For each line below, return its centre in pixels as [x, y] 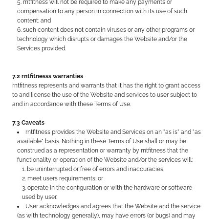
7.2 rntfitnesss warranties [48, 76]
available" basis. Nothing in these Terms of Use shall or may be [102, 141]
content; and [34, 21]
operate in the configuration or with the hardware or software [110, 188]
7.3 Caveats [29, 123]
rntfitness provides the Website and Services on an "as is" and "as [113, 132]
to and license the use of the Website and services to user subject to [105, 95]
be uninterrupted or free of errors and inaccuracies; [96, 169]
